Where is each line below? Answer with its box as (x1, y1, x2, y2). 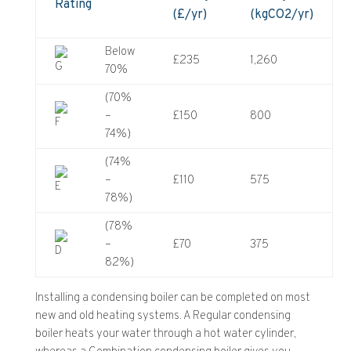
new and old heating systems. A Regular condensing (34, 308, 291, 324)
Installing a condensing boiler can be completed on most (34, 290, 310, 306)
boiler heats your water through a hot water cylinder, (34, 326, 296, 342)
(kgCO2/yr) (249, 6, 313, 23)
